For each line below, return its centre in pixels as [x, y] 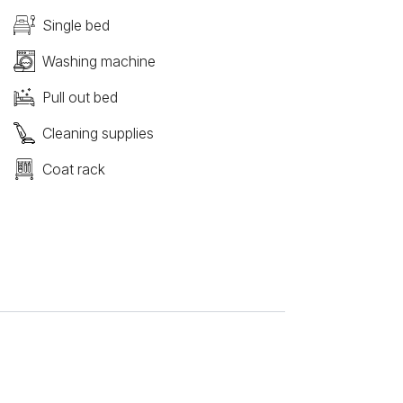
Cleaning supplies [98, 133]
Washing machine [99, 61]
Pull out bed [80, 97]
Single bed [76, 25]
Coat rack [73, 169]
